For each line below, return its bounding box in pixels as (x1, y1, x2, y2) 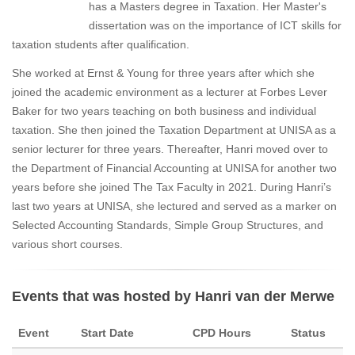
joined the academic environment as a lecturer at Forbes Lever (12, 86, 327, 98)
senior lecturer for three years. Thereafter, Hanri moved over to (12, 143, 328, 155)
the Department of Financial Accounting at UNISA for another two (12, 162, 337, 174)
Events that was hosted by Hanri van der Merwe (12, 288, 334, 304)
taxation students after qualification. (12, 38, 189, 51)
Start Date (81, 326, 134, 339)
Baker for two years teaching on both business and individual (12, 105, 316, 117)
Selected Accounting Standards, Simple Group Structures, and (12, 219, 323, 231)
